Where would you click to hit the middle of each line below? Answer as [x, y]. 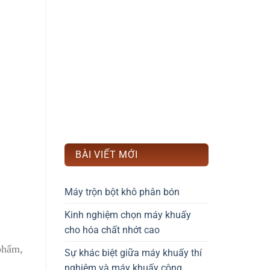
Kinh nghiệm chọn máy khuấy [128, 215]
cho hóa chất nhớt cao [112, 230]
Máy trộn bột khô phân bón [122, 192]
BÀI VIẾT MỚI [107, 155]
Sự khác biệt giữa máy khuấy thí [133, 253]
